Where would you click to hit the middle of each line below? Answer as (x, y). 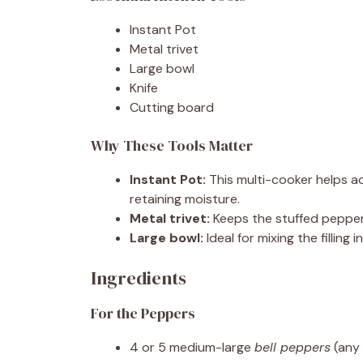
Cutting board (172, 107)
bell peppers (293, 347)
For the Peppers (143, 313)
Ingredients (139, 278)
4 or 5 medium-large (192, 347)
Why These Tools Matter (172, 145)
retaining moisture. (185, 199)
